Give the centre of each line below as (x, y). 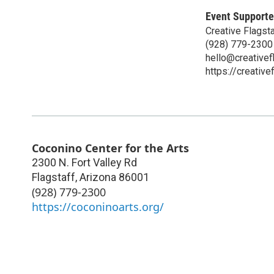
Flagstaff (54, 177)
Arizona (98, 177)
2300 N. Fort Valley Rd (84, 162)
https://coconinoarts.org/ (98, 206)
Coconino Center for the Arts (110, 148)
